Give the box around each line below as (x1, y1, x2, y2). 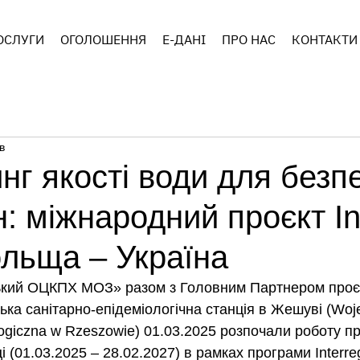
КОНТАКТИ (291, 31, 358, 47)
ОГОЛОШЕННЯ (59, 31, 146, 47)
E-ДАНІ (162, 31, 206, 47)
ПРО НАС (221, 31, 276, 47)
